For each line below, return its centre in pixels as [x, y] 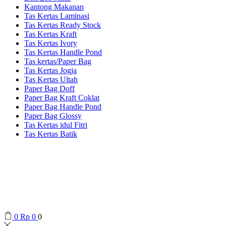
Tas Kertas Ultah [51, 79]
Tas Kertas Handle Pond [63, 52]
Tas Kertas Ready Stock [63, 25]
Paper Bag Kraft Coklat [62, 98]
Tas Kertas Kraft [50, 34]
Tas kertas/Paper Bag [58, 61]
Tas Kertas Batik [51, 134]
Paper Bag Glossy [53, 116]
